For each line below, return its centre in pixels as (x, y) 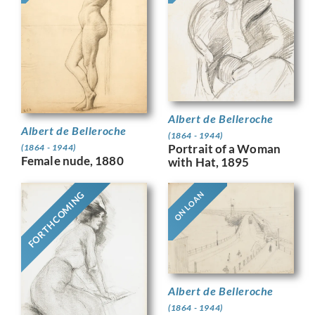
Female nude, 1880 (72, 161)
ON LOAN (189, 206)
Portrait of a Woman (224, 148)
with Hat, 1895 (209, 162)
